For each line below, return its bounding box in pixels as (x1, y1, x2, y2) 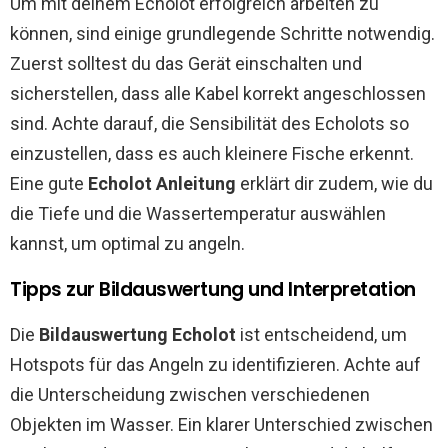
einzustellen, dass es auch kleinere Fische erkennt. (10, 143, 414, 164)
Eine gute (10, 173, 88, 194)
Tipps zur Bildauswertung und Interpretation (10, 276, 416, 303)
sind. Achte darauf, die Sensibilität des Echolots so (10, 113, 409, 134)
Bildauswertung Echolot (39, 324, 236, 345)
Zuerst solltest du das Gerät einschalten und (10, 53, 362, 74)
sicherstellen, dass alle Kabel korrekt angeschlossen (10, 83, 426, 104)
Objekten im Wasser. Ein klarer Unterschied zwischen (10, 414, 433, 435)
